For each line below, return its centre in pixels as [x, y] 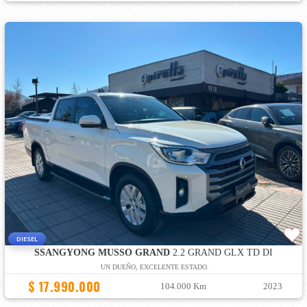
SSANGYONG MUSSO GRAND [102, 252]
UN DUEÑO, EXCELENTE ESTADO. [155, 267]
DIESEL [27, 238]
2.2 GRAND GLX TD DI [221, 252]
